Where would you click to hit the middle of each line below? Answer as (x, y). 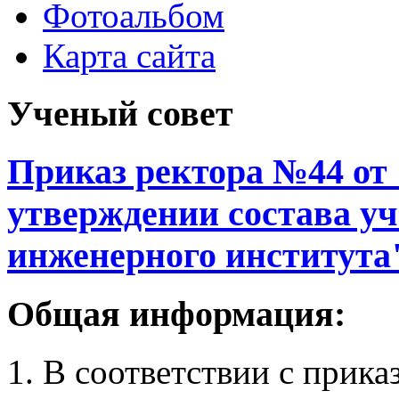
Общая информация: (176, 314)
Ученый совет (120, 113)
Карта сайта (129, 56)
